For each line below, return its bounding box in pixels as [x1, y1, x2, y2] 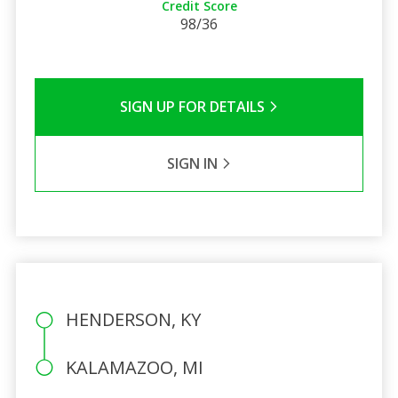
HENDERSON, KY [65, 306, 201, 331]
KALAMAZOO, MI [65, 354, 203, 379]
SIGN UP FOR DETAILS [119, 96, 268, 116]
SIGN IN [166, 153, 221, 173]
